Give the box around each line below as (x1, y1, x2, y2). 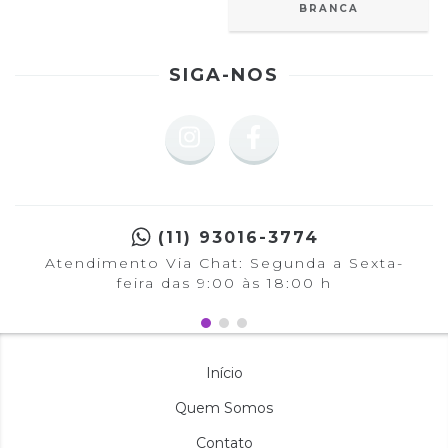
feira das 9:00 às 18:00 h (116, 274, 332, 293)
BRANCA (298, 2, 359, 15)
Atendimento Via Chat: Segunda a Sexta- (44, 254, 404, 273)
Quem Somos (175, 399, 273, 418)
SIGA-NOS (169, 64, 279, 87)
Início (205, 364, 243, 383)
